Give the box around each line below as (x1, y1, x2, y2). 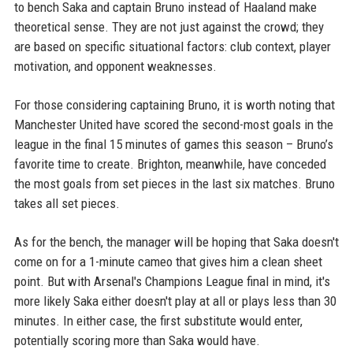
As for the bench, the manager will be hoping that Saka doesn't (13, 233, 339, 250)
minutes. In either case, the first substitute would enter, (13, 312, 303, 329)
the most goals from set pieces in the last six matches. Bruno (13, 175, 335, 191)
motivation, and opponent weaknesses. (13, 58, 217, 74)
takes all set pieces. (13, 195, 120, 211)
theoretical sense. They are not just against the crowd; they (13, 18, 324, 35)
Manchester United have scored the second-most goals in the (13, 116, 333, 132)
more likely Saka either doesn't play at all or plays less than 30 (13, 292, 336, 309)
